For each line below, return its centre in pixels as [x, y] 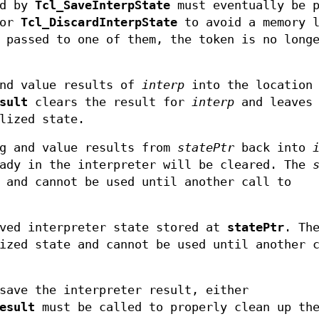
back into [273, 148]
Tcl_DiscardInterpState [99, 23]
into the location [249, 85]
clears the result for [110, 103]
